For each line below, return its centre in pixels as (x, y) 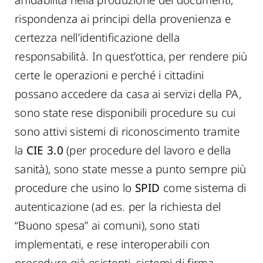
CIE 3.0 (45, 150)
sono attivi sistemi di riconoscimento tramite (127, 131)
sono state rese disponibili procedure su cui (125, 113)
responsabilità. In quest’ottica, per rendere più (131, 56)
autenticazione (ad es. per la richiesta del (118, 207)
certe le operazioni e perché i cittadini (109, 75)
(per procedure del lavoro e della (147, 150)
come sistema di (203, 188)
